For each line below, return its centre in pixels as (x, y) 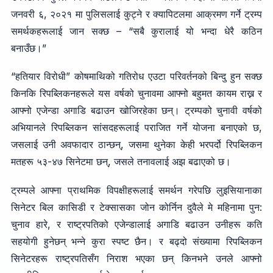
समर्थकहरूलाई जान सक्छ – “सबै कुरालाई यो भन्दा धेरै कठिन (136, 31)
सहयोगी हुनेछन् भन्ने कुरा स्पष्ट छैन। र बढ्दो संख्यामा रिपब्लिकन (136, 241)
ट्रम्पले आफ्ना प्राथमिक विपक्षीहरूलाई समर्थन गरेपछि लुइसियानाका (136, 190)
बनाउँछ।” (28, 48)
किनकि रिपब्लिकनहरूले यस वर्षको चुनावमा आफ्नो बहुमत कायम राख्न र (136, 94)
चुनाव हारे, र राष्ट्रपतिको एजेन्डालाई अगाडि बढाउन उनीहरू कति (136, 224)
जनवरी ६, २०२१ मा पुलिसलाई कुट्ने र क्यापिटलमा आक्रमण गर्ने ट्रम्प (136, 14)
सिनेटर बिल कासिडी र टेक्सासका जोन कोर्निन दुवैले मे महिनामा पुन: (136, 207)
